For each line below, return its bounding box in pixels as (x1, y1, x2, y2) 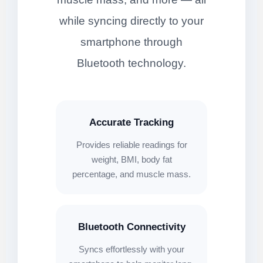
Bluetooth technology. (77, 57, 186, 70)
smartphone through (80, 36, 183, 49)
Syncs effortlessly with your (79, 244, 184, 255)
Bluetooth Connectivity (77, 221, 186, 233)
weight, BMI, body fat (91, 154, 172, 165)
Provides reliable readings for (76, 140, 187, 150)
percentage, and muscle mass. (72, 169, 191, 180)
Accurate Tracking (89, 117, 174, 129)
